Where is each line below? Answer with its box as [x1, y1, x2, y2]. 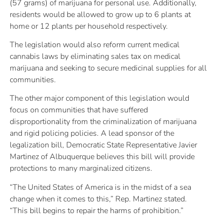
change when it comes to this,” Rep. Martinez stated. [10, 193, 189, 204]
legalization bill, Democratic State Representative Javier [10, 140, 197, 151]
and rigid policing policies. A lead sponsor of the [10, 128, 174, 139]
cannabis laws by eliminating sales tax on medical [10, 51, 181, 62]
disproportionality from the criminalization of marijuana [10, 116, 197, 127]
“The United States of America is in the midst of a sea [10, 182, 191, 193]
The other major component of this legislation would [10, 93, 189, 104]
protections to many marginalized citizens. [10, 163, 156, 174]
